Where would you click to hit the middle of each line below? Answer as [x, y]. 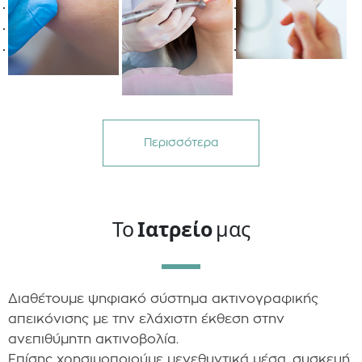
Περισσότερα [181, 143]
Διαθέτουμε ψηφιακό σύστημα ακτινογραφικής [163, 299]
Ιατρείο [175, 228]
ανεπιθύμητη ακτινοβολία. [93, 339]
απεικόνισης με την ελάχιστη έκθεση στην [146, 319]
